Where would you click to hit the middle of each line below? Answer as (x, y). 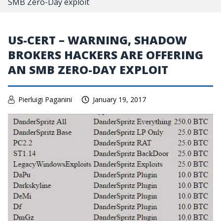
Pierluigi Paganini (45, 99)
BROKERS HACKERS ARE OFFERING (106, 55)
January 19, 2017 (119, 99)
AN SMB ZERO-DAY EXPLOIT (88, 70)
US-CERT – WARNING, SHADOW (97, 40)
